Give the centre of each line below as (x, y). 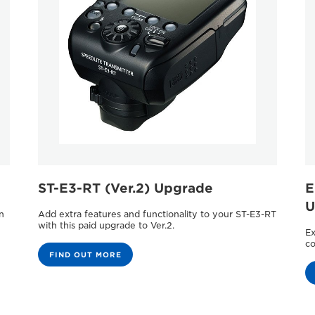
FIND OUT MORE (85, 254)
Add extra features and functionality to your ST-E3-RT (157, 214)
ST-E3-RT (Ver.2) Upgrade (125, 188)
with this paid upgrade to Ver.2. (106, 225)
